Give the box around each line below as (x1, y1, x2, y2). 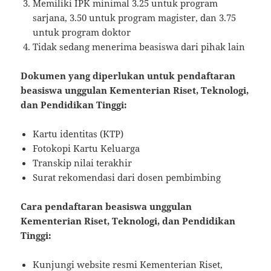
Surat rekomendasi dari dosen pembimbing (33, 171, 221, 183)
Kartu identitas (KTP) (33, 127, 124, 140)
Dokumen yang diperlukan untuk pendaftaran (21, 69, 236, 82)
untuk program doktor (33, 25, 131, 38)
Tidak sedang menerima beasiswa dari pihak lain (33, 40, 246, 53)
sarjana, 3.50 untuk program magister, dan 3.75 (33, 11, 237, 24)
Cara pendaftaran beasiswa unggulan (21, 200, 192, 212)
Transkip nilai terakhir (33, 156, 132, 169)
